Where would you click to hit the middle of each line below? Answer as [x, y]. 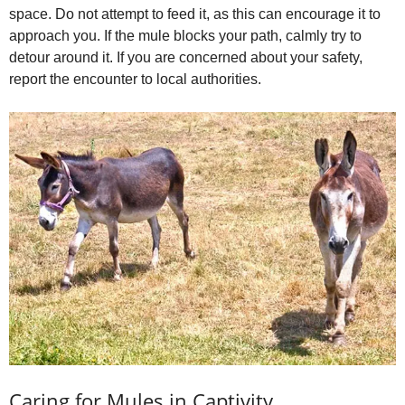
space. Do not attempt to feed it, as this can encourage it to [195, 14]
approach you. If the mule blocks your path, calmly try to [185, 35]
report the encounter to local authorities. [135, 79]
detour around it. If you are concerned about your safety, [186, 57]
